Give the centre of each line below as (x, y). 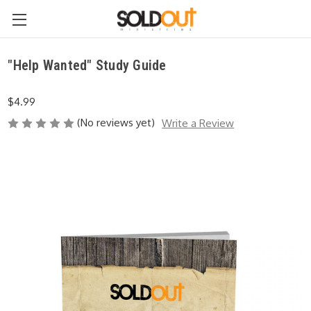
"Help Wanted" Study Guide (87, 65)
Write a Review (198, 123)
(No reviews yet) (116, 122)
